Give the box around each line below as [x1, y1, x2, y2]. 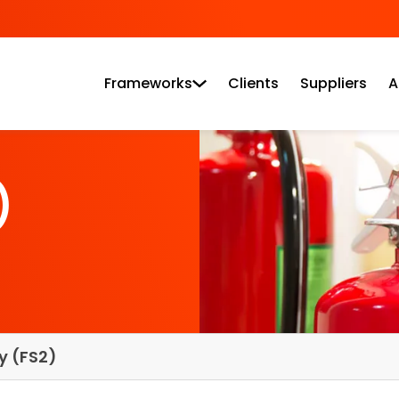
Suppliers [300, 73, 367, 94]
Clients [228, 73, 279, 94]
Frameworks [104, 73, 192, 94]
